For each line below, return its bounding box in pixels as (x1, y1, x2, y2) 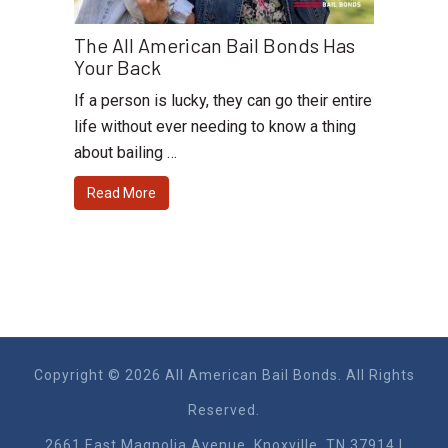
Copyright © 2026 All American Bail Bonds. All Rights (33, 367, 415, 384)
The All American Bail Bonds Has (74, 33, 355, 58)
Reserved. (188, 402, 260, 419)
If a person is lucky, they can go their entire (74, 91, 372, 111)
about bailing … (74, 143, 177, 163)
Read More (87, 185, 156, 202)
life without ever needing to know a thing (74, 117, 356, 137)
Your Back (74, 55, 161, 80)
